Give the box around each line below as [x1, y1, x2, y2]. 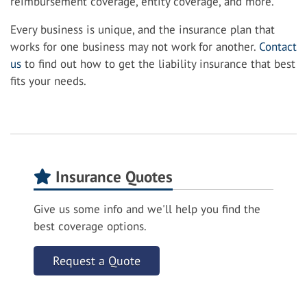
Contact [259, 39, 297, 55]
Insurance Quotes [51, 167, 173, 187]
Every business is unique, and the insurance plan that [10, 22, 275, 38]
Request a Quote [53, 253, 140, 269]
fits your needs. [10, 73, 86, 89]
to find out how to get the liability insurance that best [21, 56, 295, 72]
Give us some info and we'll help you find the [34, 201, 260, 217]
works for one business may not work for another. [10, 39, 259, 55]
